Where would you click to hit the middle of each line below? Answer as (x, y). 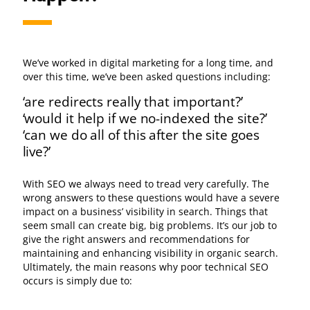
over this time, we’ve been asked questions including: (146, 76)
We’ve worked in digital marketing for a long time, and (148, 62)
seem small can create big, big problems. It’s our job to (149, 225)
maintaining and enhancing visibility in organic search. (150, 253)
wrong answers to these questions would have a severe (151, 197)
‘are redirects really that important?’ (133, 101)
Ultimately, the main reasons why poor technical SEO (145, 266)
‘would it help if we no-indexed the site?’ (145, 118)
